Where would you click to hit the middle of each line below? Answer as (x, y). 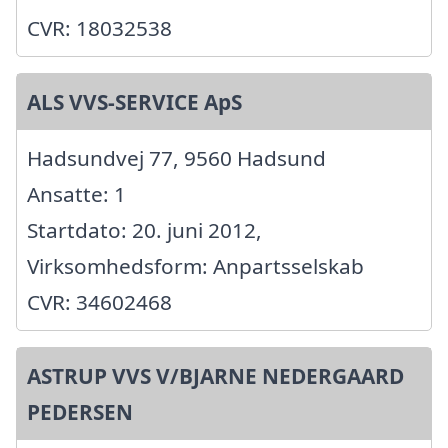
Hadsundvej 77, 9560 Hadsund (176, 157)
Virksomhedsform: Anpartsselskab (195, 265)
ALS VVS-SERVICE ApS (134, 101)
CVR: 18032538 (99, 27)
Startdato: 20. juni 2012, (144, 229)
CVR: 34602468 (99, 301)
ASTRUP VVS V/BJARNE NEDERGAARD (215, 375)
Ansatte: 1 (76, 193)
